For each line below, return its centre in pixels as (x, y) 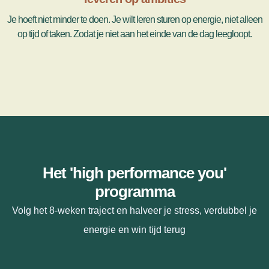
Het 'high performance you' (134, 173)
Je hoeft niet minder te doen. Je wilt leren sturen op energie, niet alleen (134, 20)
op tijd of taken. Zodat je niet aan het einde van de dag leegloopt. (134, 34)
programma (134, 192)
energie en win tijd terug (134, 230)
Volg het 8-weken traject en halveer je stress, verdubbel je (134, 210)
